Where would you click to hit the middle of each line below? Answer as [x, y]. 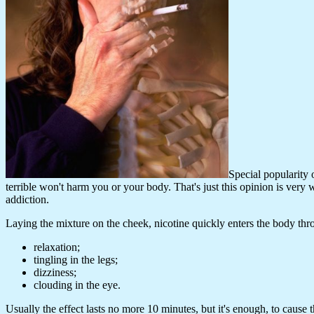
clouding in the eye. [77, 285]
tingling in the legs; [76, 260]
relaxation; [57, 247]
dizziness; [55, 273]
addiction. [27, 200]
